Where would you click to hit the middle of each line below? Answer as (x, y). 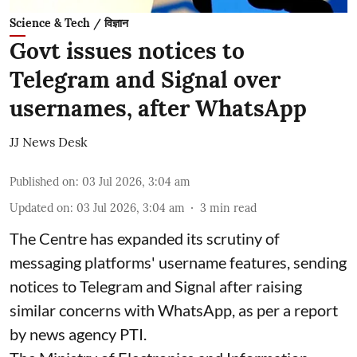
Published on (43, 181)
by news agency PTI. (78, 333)
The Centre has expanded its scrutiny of (145, 238)
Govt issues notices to (127, 51)
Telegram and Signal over (145, 79)
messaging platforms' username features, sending (178, 262)
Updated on (40, 208)
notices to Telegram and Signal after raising (156, 286)
